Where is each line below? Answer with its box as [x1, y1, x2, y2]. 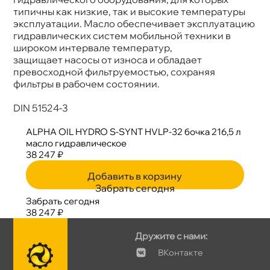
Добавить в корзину [87, 169, 183, 182]
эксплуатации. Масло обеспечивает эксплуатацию [13, 17, 256, 30]
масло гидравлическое [25, 137, 127, 149]
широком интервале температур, [13, 41, 173, 54]
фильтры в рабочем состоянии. [13, 77, 160, 90]
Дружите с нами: [135, 230, 207, 242]
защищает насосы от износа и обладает [13, 53, 202, 66]
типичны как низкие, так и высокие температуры [13, 5, 246, 17]
